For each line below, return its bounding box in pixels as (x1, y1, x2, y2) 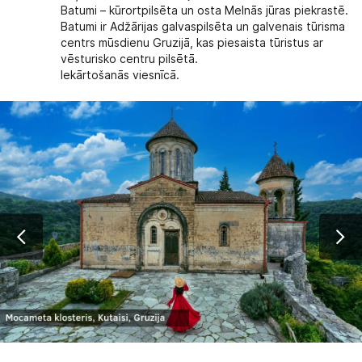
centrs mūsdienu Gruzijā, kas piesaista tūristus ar (61, 36, 324, 50)
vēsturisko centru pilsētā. (61, 53, 199, 66)
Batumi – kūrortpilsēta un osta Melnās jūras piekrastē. (61, 4, 349, 18)
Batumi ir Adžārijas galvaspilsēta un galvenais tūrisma (61, 20, 346, 34)
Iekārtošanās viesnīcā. (61, 69, 180, 82)
